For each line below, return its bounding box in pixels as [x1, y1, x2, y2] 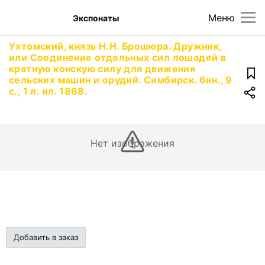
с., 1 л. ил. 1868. [9, 85, 88, 97]
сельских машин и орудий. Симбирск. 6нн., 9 [9, 74, 232, 86]
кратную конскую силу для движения [9, 63, 196, 75]
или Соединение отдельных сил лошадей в [9, 51, 227, 63]
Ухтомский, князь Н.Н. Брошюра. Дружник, [9, 40, 222, 52]
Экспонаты [73, 12, 119, 23]
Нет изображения [90, 137, 175, 149]
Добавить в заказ [14, 232, 78, 242]
